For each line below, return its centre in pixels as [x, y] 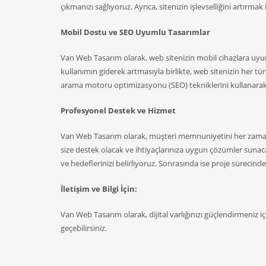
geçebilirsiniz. [84, 228]
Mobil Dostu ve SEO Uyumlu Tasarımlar [135, 32]
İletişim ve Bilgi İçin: [99, 189]
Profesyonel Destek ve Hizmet [118, 110]
